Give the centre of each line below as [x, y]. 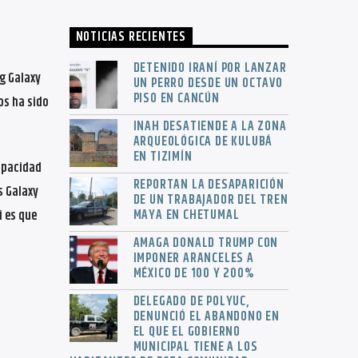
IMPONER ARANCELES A [193, 258]
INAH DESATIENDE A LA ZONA [210, 126]
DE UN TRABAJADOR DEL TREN [211, 200]
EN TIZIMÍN [163, 157]
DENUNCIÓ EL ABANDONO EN [206, 316]
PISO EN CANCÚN [176, 98]
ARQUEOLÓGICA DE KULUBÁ [203, 141]
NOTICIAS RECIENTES [131, 38]
